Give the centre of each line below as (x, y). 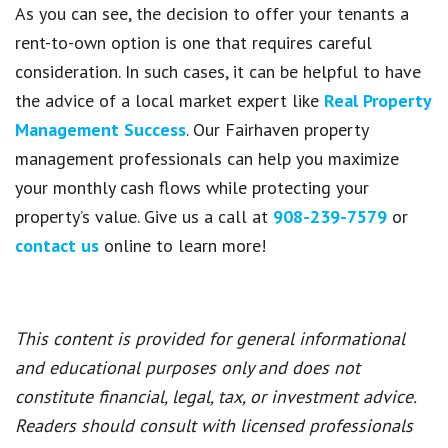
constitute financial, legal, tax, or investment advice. (215, 396)
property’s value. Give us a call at (144, 216)
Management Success (100, 129)
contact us (57, 245)
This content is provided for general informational (210, 338)
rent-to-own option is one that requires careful (193, 42)
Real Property (377, 100)
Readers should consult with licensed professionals (214, 425)
